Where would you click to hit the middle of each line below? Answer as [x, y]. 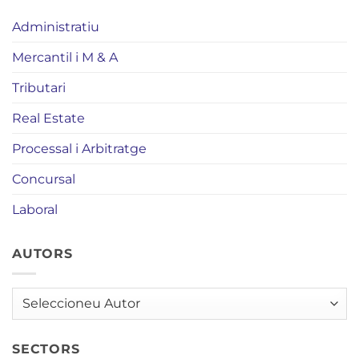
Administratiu [56, 26]
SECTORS [46, 349]
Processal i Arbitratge [79, 148]
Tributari [39, 87]
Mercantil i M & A [65, 57]
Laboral [35, 209]
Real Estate [48, 118]
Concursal [44, 179]
